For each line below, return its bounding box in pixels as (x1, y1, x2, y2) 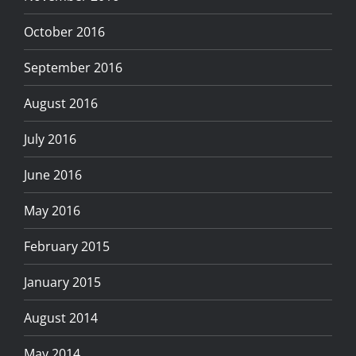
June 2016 (24, 165, 82, 184)
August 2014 (24, 308, 98, 327)
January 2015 (24, 273, 101, 291)
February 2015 (24, 237, 110, 255)
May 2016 (24, 201, 80, 219)
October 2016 (24, 22, 105, 41)
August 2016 (24, 94, 98, 112)
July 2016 (24, 130, 76, 148)
